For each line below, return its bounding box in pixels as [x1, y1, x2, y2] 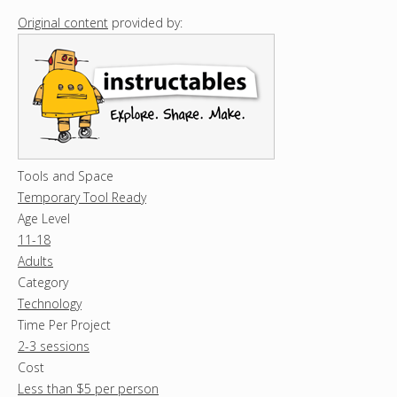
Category [18, 274, 68, 292]
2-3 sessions [18, 338, 90, 355]
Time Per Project [18, 316, 111, 334]
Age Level [18, 210, 70, 228]
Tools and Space [18, 167, 113, 185]
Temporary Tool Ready [18, 189, 146, 206]
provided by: [108, 14, 183, 32]
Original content [18, 14, 108, 32]
